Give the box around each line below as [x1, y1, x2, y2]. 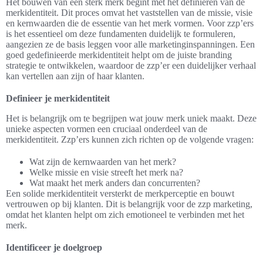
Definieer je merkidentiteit [6, 93, 110, 104]
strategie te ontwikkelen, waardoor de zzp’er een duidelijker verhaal [6, 60, 256, 71]
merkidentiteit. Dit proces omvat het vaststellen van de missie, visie [6, 8, 252, 18]
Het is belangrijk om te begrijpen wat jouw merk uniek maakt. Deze [6, 113, 257, 124]
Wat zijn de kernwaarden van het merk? [29, 157, 176, 167]
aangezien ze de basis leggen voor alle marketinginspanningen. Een [6, 39, 255, 50]
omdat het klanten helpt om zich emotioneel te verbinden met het [6, 210, 244, 220]
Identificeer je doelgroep [6, 242, 102, 253]
